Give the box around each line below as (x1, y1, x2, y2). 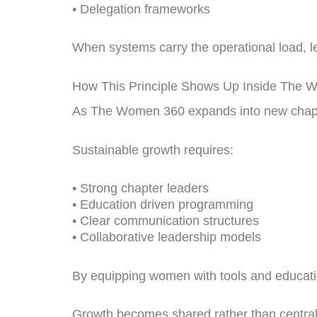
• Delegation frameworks (72, 1, 210, 16)
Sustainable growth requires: (72, 142, 234, 157)
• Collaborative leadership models (72, 230, 261, 245)
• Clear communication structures (72, 214, 259, 229)
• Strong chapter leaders (72, 181, 209, 196)
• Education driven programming (72, 197, 253, 212)
